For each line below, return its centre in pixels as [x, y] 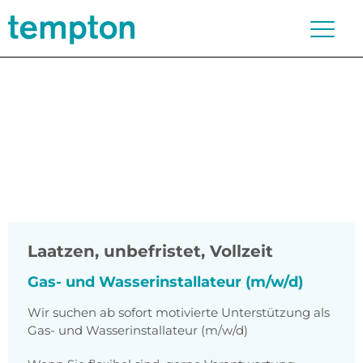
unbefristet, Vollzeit [188, 252]
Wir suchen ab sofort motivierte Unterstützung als [179, 313]
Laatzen [61, 252]
